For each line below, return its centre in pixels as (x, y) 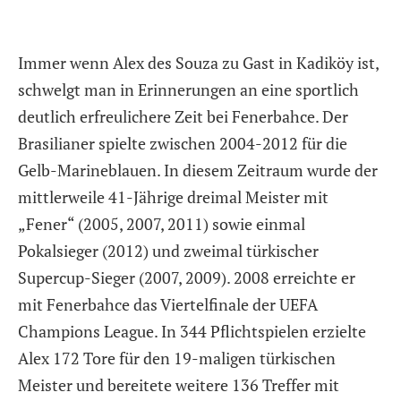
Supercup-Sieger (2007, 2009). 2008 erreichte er (187, 277)
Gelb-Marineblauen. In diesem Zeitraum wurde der (198, 170)
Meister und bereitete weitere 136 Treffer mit (179, 384)
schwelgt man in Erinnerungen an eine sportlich (188, 89)
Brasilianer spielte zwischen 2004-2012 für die (183, 143)
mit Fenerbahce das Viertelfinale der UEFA (168, 304)
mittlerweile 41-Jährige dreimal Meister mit (173, 196)
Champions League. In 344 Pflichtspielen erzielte (192, 331)
